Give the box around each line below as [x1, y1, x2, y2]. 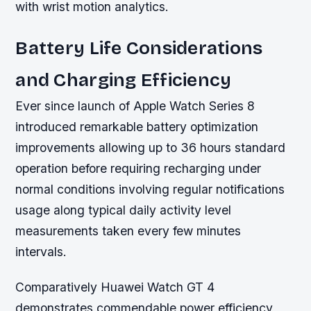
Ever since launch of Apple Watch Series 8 [15, 99, 255, 114]
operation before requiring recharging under [15, 161, 262, 176]
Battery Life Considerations [15, 37, 263, 60]
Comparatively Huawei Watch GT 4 [15, 280, 215, 295]
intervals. [15, 244, 67, 260]
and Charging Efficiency [15, 69, 232, 92]
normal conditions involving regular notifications [15, 182, 285, 197]
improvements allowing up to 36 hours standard [15, 140, 286, 155]
